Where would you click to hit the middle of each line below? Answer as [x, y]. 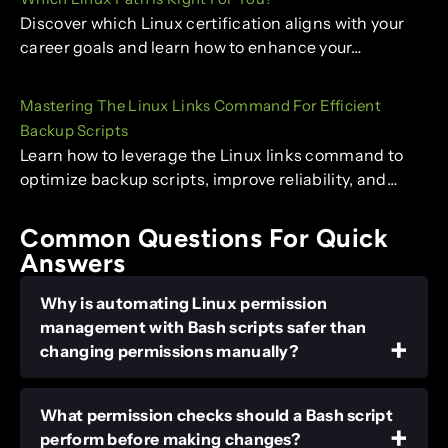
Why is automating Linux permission [184, 302]
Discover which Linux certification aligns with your [212, 23]
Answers [73, 262]
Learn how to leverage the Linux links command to [212, 155]
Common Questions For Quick [204, 237]
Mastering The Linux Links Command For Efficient [201, 106]
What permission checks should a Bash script [216, 414]
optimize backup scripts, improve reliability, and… [208, 179]
